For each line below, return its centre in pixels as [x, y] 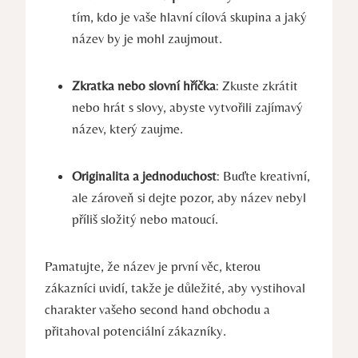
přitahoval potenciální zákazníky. [135, 330]
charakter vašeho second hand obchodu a [157, 309]
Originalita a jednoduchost [144, 175]
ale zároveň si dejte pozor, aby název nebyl [189, 197]
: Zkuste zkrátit [257, 85]
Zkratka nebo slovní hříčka [144, 85]
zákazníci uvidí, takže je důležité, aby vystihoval [175, 287]
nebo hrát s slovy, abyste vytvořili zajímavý [187, 107]
